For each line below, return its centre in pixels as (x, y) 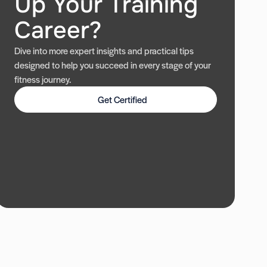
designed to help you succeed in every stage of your (113, 65)
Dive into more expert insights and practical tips (104, 51)
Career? (58, 31)
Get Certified (123, 100)
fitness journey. (43, 79)
